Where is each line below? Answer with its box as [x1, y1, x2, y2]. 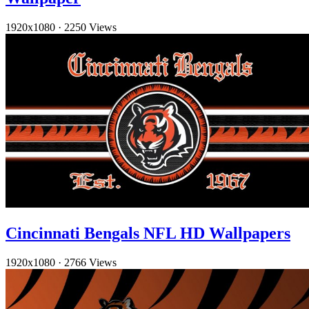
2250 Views [64, 21, 117, 33]
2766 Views [64, 256, 117, 268]
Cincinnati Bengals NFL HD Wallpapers [6, 223, 290, 242]
